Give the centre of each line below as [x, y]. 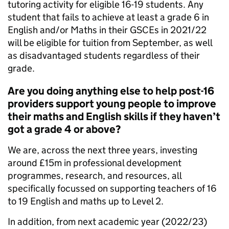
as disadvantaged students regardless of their [104, 56]
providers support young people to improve [112, 104]
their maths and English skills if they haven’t [114, 117]
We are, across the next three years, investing [102, 150]
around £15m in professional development [95, 163]
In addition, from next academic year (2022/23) [107, 222]
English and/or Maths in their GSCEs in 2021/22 [107, 30]
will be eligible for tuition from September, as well [110, 43]
